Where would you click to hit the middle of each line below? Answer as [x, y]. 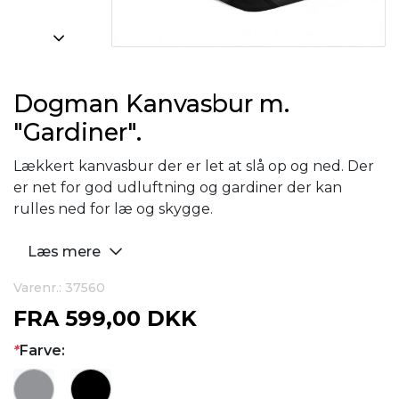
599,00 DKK [131, 318]
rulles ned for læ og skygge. [113, 209]
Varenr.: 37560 [59, 288]
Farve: [42, 350]
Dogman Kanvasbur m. [151, 104]
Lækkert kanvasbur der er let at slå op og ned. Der [194, 166]
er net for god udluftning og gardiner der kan [178, 187]
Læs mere [66, 252]
